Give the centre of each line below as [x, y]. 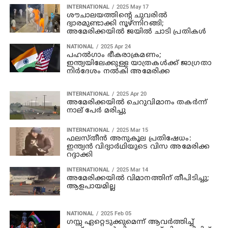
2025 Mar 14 [132, 169]
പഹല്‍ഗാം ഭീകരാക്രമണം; [114, 55]
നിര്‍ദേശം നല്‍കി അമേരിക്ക [118, 71]
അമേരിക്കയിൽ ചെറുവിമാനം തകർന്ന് [137, 102]
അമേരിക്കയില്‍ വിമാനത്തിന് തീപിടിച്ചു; [138, 178]
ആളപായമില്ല [91, 186]
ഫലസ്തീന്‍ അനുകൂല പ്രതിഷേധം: [129, 138]
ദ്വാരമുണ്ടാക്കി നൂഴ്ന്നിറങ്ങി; [115, 23]
